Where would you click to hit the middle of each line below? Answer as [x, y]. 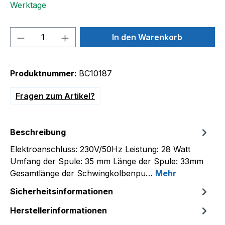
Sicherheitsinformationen [62, 191]
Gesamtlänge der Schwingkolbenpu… [83, 173]
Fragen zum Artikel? [55, 96]
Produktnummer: [44, 73]
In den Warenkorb [147, 37]
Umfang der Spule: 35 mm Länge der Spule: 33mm [107, 161]
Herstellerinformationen [59, 210]
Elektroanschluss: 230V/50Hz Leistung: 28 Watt [100, 149]
